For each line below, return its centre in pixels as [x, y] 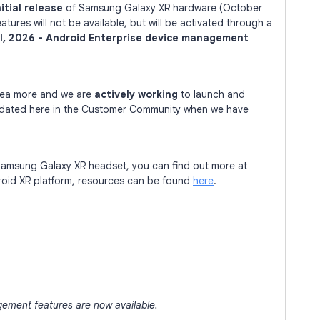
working [158, 94]
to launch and [211, 94]
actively [115, 94]
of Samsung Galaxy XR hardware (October [162, 8]
